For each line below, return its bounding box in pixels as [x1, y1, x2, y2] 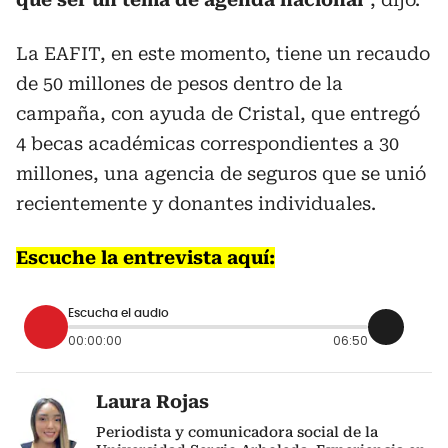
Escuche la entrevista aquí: [16, 246, 275, 268]
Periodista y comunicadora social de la [96, 423, 378, 440]
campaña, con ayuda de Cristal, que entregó [16, 102, 420, 124]
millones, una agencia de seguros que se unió [16, 162, 426, 184]
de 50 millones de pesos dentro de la [16, 72, 343, 94]
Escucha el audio [68, 307, 169, 320]
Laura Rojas [96, 390, 209, 412]
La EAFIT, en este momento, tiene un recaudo [16, 42, 430, 64]
